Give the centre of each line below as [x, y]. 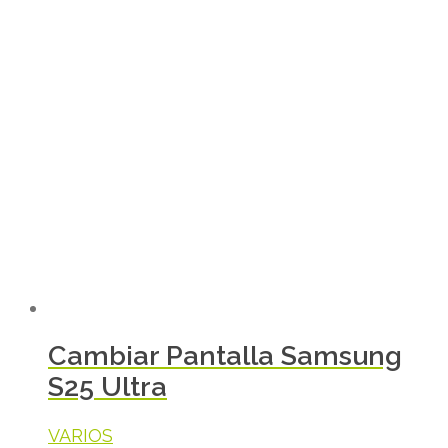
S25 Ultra [107, 387]
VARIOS [80, 435]
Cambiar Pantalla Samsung [225, 356]
